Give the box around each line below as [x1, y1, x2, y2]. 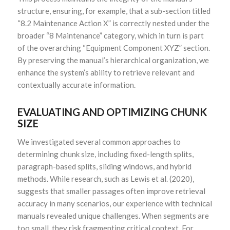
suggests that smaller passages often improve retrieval [17, 186, 205, 196]
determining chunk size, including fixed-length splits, [17, 149, 194, 159]
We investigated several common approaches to [17, 137, 181, 146]
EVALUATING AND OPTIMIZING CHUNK [17, 105, 207, 118]
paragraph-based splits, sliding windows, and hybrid [17, 161, 191, 171]
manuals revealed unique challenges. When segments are [17, 210, 209, 220]
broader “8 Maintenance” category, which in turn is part [17, 30, 204, 40]
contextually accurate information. [17, 80, 136, 89]
